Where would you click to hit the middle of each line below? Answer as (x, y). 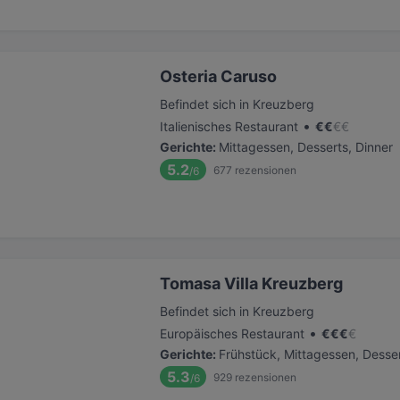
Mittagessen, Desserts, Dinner (306, 147)
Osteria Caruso (218, 76)
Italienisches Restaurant (229, 126)
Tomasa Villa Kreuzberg (251, 283)
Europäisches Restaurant (232, 333)
